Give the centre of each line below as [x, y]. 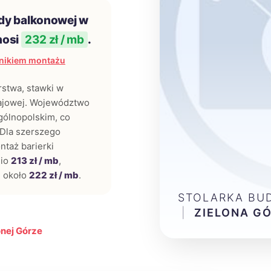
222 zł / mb [54, 175]
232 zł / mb [54, 40]
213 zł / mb [35, 161]
